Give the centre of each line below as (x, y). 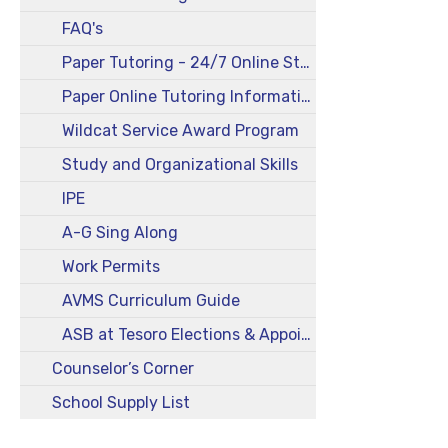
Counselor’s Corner (123, 368)
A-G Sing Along (119, 232)
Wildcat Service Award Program (180, 130)
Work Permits (110, 266)
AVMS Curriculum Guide (150, 300)
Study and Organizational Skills (179, 164)
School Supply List (121, 402)
